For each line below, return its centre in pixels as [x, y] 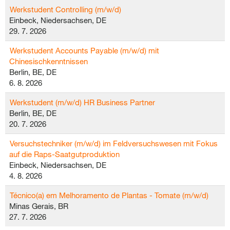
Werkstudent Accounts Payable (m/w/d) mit [84, 50]
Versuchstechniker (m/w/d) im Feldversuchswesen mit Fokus [114, 143]
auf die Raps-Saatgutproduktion [64, 154]
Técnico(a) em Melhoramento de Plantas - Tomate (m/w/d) [109, 195]
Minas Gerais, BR [39, 206]
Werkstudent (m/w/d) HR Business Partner [82, 102]
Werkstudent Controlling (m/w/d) [65, 9]
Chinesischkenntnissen [49, 61]
